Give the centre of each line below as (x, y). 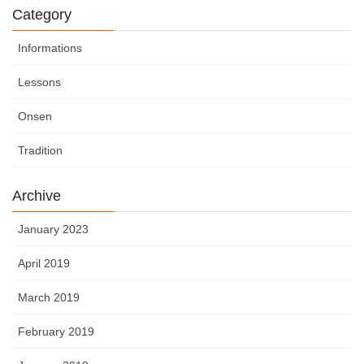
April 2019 (44, 263)
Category (42, 14)
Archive (37, 195)
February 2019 (56, 331)
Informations (50, 48)
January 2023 (53, 229)
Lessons (39, 82)
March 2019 (49, 297)
